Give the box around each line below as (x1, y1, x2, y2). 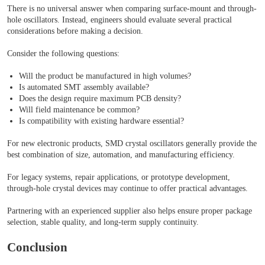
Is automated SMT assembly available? (19, 83, 149, 92)
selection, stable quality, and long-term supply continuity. (7, 218, 199, 227)
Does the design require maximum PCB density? (19, 94, 181, 104)
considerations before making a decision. (7, 27, 143, 36)
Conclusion (7, 240, 67, 255)
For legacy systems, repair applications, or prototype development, (7, 173, 230, 182)
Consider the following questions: (7, 49, 119, 59)
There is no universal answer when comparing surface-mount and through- (7, 4, 257, 14)
